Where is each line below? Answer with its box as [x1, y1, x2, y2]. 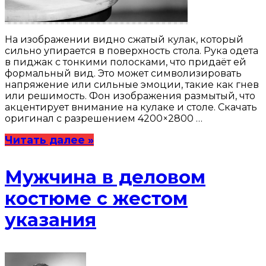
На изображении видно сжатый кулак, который [5, 34, 243, 46]
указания [5, 209, 96, 232]
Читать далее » [5, 134, 94, 147]
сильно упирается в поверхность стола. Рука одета [5, 45, 258, 57]
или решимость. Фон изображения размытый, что [5, 90, 255, 102]
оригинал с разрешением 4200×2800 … [5, 113, 202, 125]
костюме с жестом [5, 188, 188, 210]
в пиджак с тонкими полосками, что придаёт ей [5, 56, 246, 68]
